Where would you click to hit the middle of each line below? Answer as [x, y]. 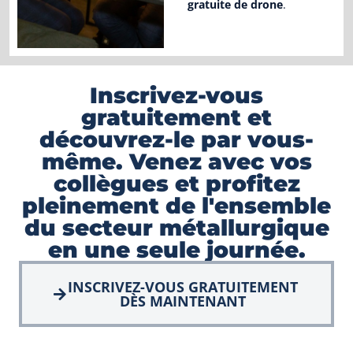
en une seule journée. [176, 249]
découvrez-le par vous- [176, 139]
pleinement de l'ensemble [176, 205]
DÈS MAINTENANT [183, 301]
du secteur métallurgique [176, 227]
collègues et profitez [176, 183]
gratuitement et [176, 117]
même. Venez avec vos [176, 161]
